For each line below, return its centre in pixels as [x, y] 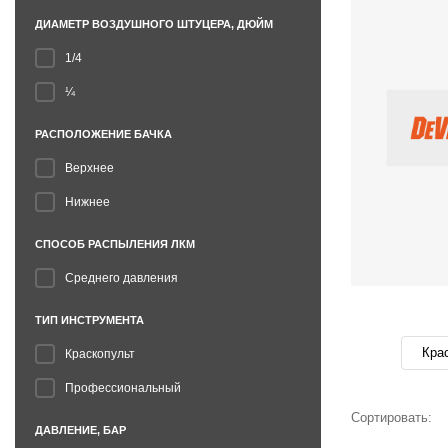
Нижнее [87, 202]
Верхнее [89, 168]
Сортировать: [391, 417]
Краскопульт [100, 354]
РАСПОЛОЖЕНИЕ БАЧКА [103, 134]
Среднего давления [121, 278]
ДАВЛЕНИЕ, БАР [80, 430]
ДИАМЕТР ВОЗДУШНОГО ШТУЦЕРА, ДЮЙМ [154, 24]
